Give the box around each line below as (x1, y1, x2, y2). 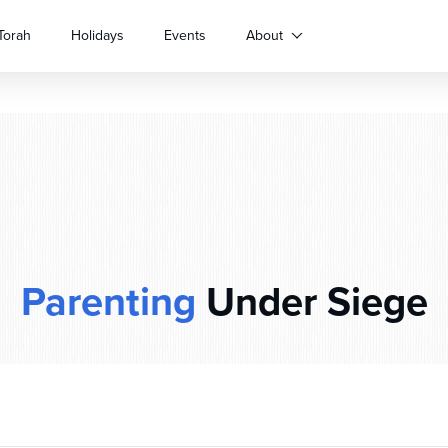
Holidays (71, 25, 124, 46)
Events (164, 25, 206, 46)
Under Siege (195, 272, 428, 331)
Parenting (20, 272, 196, 331)
